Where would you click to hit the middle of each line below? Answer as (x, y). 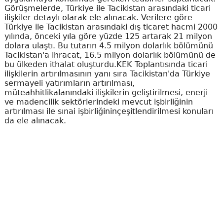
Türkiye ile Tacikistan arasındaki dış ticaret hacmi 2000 (111, 27)
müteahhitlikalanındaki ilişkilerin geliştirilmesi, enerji (106, 92)
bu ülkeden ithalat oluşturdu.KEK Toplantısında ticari (106, 64)
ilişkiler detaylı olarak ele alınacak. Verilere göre (98, 18)
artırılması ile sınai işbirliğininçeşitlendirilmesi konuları (109, 111)
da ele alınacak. (35, 121)
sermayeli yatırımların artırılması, (69, 83)
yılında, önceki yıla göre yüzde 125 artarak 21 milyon (108, 36)
